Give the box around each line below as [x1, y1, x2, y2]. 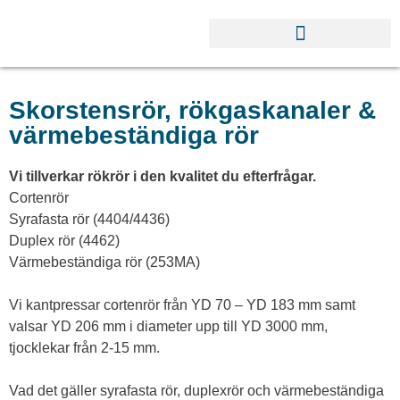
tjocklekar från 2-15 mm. [9, 340, 160, 355]
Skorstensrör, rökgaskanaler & [9, 96, 376, 124]
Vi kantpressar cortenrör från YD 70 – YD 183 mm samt [9, 297, 355, 312]
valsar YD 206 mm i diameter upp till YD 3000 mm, [9, 319, 328, 334]
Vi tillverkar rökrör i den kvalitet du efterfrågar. [9, 169, 316, 184]
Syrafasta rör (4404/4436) [9, 212, 170, 227]
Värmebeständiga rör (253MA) [9, 254, 200, 270]
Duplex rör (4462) [9, 233, 120, 248]
